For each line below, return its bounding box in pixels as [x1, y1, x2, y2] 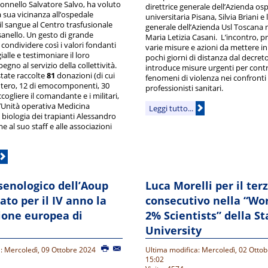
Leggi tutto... [149, 102, 194, 114]
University [145, 223, 202, 237]
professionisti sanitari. [145, 82, 225, 93]
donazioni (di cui [54, 69, 115, 81]
